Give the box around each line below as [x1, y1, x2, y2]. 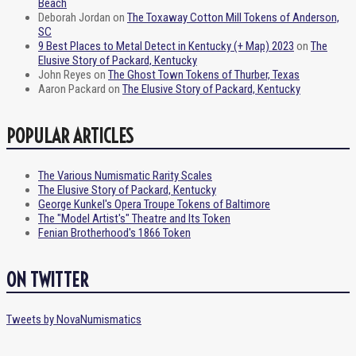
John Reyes [38, 67, 91, 82]
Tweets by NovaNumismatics [6, 311, 141, 327]
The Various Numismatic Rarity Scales [38, 168, 212, 183]
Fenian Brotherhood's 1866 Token [38, 225, 191, 240]
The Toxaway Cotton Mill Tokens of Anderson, [127, 10, 339, 25]
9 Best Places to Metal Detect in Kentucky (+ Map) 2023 [38, 38, 294, 53]
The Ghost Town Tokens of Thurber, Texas [108, 67, 300, 82]
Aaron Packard [38, 81, 106, 96]
